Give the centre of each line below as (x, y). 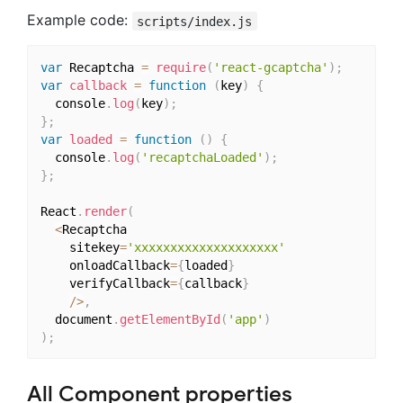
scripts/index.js (195, 21)
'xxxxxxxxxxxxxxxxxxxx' (206, 247)
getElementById (170, 319)
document (76, 319)
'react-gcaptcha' (270, 67)
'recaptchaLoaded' (202, 157)
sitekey (80, 247)
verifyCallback (105, 283)
